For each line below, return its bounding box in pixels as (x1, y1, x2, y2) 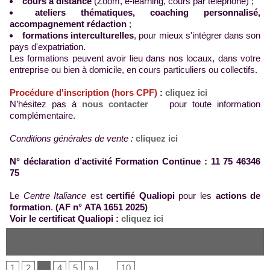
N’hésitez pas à (10, 98, 82, 109)
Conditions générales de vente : (10, 133, 136, 143)
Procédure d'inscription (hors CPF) (10, 87, 157, 98)
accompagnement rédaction (10, 18, 129, 29)
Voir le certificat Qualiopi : (10, 213, 121, 224)
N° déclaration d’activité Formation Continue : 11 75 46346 (10, 155, 260, 166)
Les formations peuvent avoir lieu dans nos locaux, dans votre (10, 52, 260, 63)
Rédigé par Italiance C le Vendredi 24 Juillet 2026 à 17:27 (10, 232, 220, 242)
